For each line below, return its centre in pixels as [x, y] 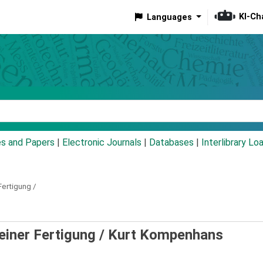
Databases [171, 143]
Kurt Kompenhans [166, 235]
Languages [169, 17]
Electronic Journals [102, 143]
